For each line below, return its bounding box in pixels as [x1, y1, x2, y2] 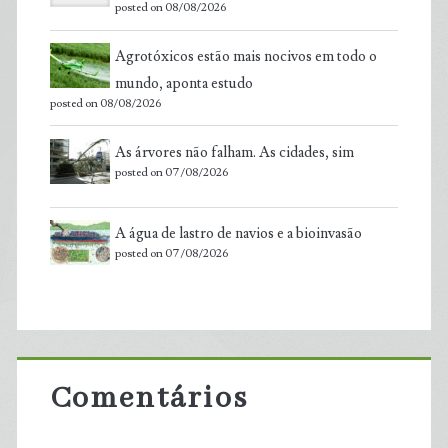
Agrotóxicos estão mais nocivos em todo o [114, 47, 377, 67]
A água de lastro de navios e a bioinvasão [114, 224, 362, 244]
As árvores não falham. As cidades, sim [114, 142, 354, 162]
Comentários [49, 379, 249, 418]
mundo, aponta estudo [114, 74, 253, 94]
